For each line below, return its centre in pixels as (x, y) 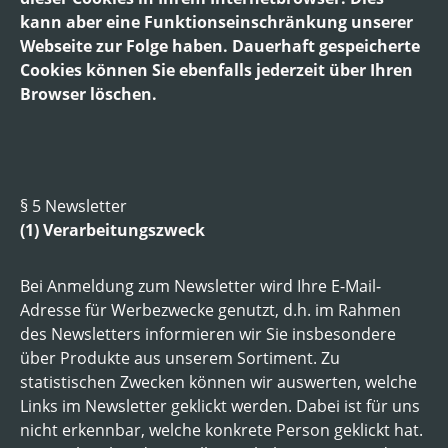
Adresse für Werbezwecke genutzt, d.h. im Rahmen (210, 309)
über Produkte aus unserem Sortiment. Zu (180, 357)
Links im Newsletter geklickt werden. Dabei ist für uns (220, 405)
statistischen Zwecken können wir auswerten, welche (218, 381)
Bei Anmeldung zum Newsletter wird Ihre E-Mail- (200, 285)
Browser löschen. (88, 93)
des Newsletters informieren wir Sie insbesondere (208, 333)
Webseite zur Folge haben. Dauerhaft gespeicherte (220, 45)
